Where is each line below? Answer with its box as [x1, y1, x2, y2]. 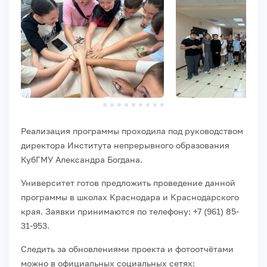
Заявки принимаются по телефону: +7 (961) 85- [43, 206, 239, 216]
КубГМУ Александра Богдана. [21, 154, 142, 164]
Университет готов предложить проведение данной [21, 177, 235, 188]
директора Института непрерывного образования [21, 139, 229, 150]
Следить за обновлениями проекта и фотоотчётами [21, 243, 234, 254]
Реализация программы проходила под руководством [21, 125, 243, 136]
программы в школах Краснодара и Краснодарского [21, 191, 239, 202]
